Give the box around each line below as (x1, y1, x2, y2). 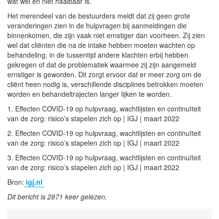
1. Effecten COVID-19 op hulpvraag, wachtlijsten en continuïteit (7, 103, 201, 113)
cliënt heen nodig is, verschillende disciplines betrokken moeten (7, 79, 203, 89)
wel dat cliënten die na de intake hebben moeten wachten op (7, 40, 195, 50)
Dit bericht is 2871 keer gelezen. (7, 191, 107, 201)
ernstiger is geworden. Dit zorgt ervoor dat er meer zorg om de (7, 69, 201, 79)
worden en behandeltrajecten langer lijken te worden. (7, 88, 172, 99)
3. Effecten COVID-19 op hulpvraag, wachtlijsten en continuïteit (7, 152, 201, 162)
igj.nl (24, 176, 44, 187)
